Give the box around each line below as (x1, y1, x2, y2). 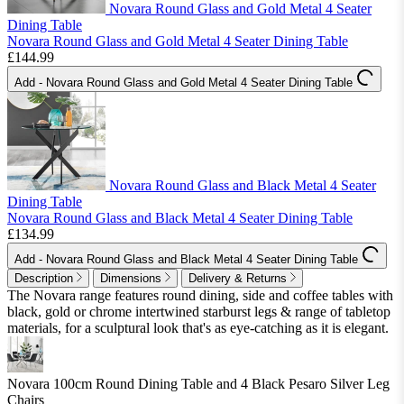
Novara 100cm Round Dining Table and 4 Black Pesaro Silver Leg (7, 376, 390, 392)
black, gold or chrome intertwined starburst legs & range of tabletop (7, 304, 390, 320)
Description (14, 271, 73, 286)
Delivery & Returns (188, 271, 287, 286)
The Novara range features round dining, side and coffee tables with (7, 288, 393, 304)
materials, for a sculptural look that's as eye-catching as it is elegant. (7, 320, 389, 336)
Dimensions (100, 271, 161, 286)
